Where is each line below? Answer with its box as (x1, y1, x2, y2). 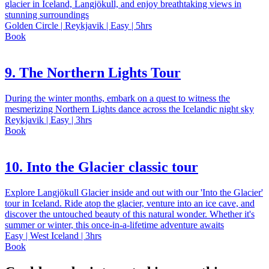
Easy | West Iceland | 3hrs (5, 231, 101, 241)
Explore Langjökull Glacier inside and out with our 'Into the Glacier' (5, 187, 263, 198)
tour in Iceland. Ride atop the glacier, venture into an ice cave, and (5, 198, 255, 209)
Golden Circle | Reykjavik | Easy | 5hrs (5, 20, 152, 31)
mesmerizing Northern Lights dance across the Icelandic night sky (5, 104, 254, 115)
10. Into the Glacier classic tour (5, 159, 198, 175)
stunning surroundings (5, 10, 89, 20)
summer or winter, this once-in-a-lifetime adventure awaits (5, 220, 224, 231)
